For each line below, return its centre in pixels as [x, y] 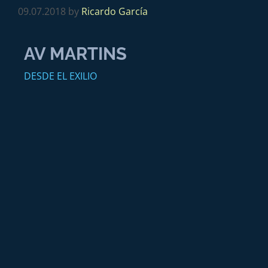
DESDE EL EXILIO [60, 76]
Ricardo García [115, 11]
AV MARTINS [75, 54]
